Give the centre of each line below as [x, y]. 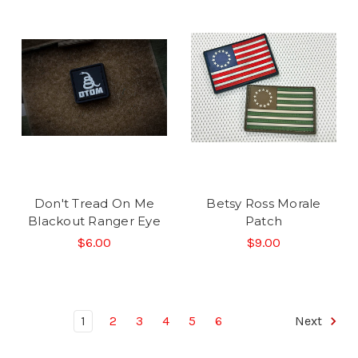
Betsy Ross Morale [264, 204]
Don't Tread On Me [94, 204]
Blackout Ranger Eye [94, 221]
